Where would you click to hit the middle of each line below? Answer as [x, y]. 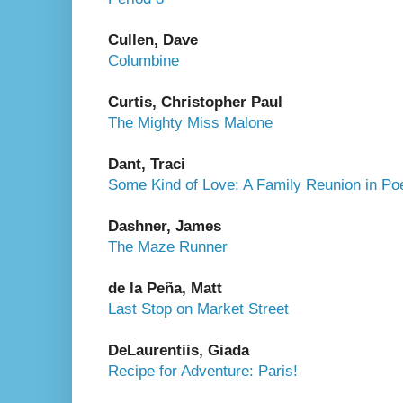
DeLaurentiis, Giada [179, 350]
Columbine [143, 60]
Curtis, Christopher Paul [195, 102]
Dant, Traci [147, 164]
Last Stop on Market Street [198, 309]
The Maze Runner [168, 246]
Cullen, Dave [153, 40]
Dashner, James [165, 226]
